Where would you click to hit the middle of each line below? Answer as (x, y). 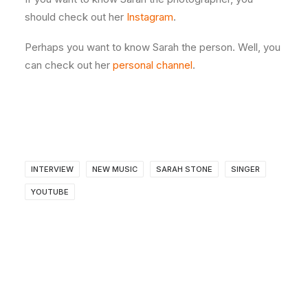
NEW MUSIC (115, 169)
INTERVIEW (52, 169)
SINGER (245, 169)
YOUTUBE (50, 192)
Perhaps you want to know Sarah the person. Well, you (153, 47)
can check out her (69, 65)
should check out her (76, 17)
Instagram (150, 17)
